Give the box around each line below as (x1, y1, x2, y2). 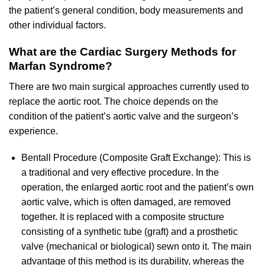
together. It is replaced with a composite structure (21, 212, 224, 222)
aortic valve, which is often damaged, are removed (21, 197, 231, 208)
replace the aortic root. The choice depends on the (9, 96, 218, 106)
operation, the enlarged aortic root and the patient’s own (21, 182, 254, 193)
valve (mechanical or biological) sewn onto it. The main (21, 241, 251, 252)
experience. (9, 125, 58, 136)
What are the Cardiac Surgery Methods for (9, 46, 236, 59)
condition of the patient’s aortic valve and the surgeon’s (9, 111, 238, 121)
